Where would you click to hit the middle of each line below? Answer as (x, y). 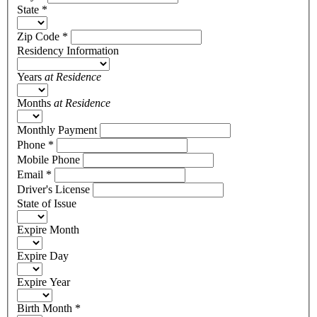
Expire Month (48, 230)
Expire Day (43, 256)
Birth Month (46, 309)
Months (34, 103)
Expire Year (44, 282)
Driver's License (53, 190)
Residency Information (68, 51)
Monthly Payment (57, 130)
